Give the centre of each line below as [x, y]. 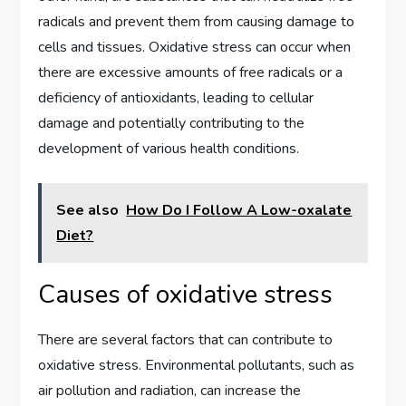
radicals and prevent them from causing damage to [197, 22]
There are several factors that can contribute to [186, 340]
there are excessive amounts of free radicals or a [191, 73]
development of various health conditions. [169, 149]
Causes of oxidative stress [186, 295]
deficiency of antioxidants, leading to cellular [176, 98]
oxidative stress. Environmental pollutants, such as [197, 366]
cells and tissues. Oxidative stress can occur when [195, 48]
